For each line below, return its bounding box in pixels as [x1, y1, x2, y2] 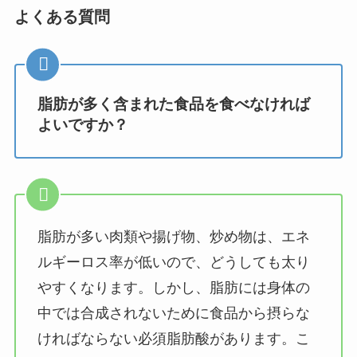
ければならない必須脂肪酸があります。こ [37, 331, 310, 347]
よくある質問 [14, 8, 110, 26]
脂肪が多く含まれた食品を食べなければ [37, 95, 310, 112]
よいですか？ [37, 116, 128, 133]
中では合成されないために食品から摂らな [37, 305, 310, 322]
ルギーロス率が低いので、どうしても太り [37, 254, 310, 271]
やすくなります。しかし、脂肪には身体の [37, 280, 310, 296]
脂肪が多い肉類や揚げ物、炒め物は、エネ [37, 229, 310, 245]
